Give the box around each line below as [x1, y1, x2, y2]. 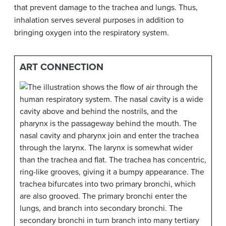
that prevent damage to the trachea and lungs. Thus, [14, 3, 198, 13]
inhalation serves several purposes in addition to [14, 15, 184, 26]
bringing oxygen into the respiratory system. [14, 28, 169, 38]
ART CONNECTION [20, 61, 103, 73]
